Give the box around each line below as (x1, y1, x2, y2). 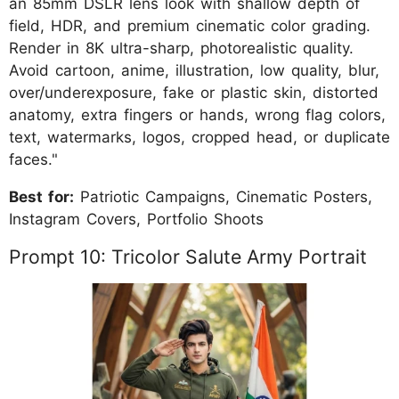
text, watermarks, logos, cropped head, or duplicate (9, 128, 390, 147)
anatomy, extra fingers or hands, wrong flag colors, (9, 106, 386, 125)
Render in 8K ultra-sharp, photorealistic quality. (9, 39, 354, 58)
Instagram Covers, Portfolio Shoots (9, 210, 264, 229)
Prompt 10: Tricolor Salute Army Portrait (9, 245, 367, 269)
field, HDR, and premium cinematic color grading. (9, 17, 370, 36)
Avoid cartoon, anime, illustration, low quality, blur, (9, 61, 379, 80)
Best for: (9, 188, 74, 207)
